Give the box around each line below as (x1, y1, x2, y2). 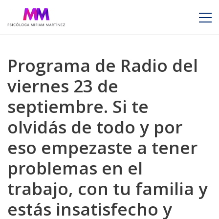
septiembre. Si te (7, 95, 149, 118)
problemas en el (7, 156, 143, 179)
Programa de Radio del (7, 54, 198, 77)
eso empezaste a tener (7, 136, 197, 159)
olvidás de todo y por (7, 115, 182, 138)
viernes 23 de (7, 74, 118, 97)
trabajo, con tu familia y (7, 177, 208, 200)
